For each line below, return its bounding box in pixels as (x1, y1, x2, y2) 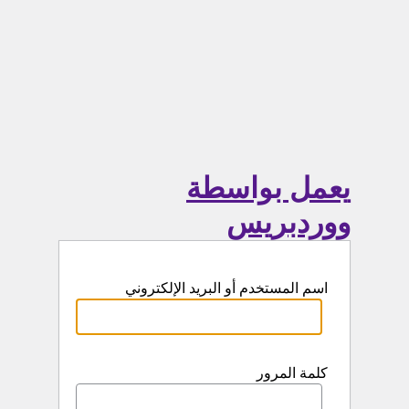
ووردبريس (226, 206, 351, 240)
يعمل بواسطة (186, 172, 351, 205)
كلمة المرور (257, 365, 328, 382)
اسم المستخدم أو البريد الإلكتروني (125, 280, 328, 297)
